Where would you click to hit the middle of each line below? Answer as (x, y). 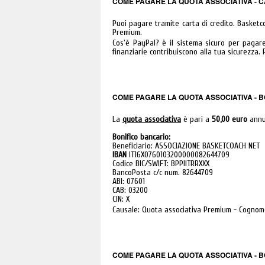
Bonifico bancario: (141, 137)
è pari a (196, 119)
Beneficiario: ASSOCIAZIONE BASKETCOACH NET (186, 146)
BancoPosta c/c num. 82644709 (163, 172)
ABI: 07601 (129, 181)
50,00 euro (230, 119)
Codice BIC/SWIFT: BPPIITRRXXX (161, 164)
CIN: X (121, 199)
